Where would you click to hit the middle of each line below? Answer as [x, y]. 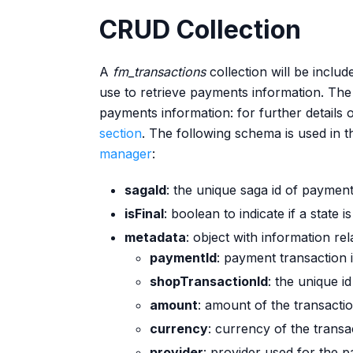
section [121, 133]
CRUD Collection [200, 29]
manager [126, 153]
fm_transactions [159, 71]
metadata [155, 237]
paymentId [183, 257]
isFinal [144, 213]
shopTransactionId [209, 281]
